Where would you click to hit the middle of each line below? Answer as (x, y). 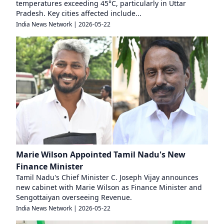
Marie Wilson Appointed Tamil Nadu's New (101, 154)
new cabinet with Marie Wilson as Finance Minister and (109, 187)
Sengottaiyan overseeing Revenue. (74, 197)
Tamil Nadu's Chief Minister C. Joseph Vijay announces (107, 177)
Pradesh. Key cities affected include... (79, 13)
